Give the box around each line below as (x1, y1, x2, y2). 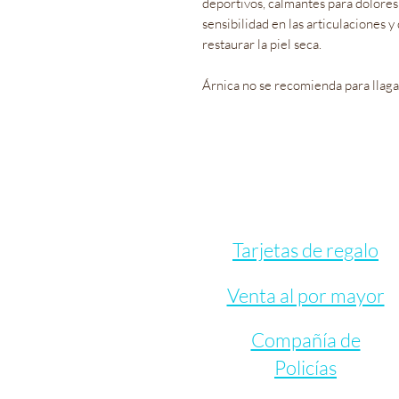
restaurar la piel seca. (202, 35, 322, 53)
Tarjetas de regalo (232, 238, 379, 263)
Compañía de (250, 328, 361, 353)
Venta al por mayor (226, 283, 385, 308)
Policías (274, 355, 337, 380)
